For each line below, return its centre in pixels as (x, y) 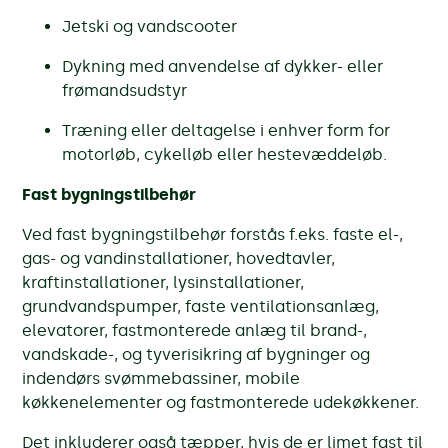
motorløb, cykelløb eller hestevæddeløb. (225, 154)
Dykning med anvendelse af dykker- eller (223, 66)
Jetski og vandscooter (150, 26)
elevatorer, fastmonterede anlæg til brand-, (195, 330)
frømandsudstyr (125, 90)
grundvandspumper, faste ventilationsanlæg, (201, 306)
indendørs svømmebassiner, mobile (161, 378)
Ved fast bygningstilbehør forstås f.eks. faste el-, (213, 234)
